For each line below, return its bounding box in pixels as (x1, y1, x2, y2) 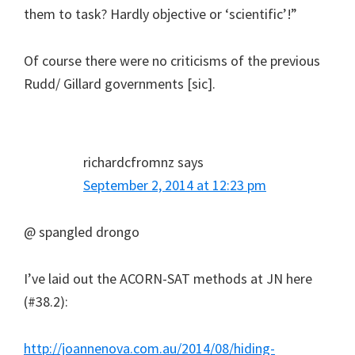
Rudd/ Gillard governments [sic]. (24, 74, 216, 93)
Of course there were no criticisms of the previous (24, 51, 320, 70)
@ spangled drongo (24, 222, 139, 241)
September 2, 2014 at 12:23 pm (83, 175, 266, 194)
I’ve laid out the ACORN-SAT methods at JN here (24, 269, 312, 288)
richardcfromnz (83, 152, 174, 171)
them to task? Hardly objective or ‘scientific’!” (24, 4, 297, 23)
